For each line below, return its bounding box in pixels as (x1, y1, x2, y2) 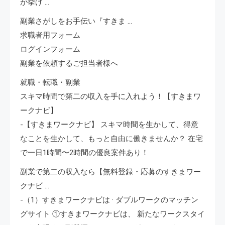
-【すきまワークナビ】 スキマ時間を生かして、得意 (20, 120, 198, 129)
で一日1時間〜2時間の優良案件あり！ (20, 148, 149, 157)
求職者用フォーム (20, 30, 80, 40)
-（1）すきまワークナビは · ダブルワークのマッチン (20, 195, 198, 204)
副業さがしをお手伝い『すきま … (20, 16, 132, 26)
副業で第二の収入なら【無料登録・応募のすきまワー (20, 167, 201, 176)
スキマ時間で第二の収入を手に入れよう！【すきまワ (20, 91, 201, 101)
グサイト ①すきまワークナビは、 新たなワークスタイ (20, 209, 205, 218)
